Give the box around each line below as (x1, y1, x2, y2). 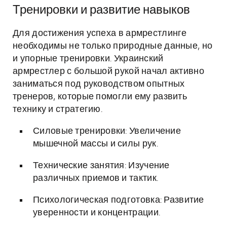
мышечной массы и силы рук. (33, 139, 158, 148)
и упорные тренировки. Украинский (13, 54, 164, 63)
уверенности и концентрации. (33, 208, 161, 217)
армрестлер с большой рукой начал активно (13, 67, 204, 76)
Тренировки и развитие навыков (13, 4, 190, 16)
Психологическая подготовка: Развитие (33, 196, 204, 205)
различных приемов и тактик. (33, 174, 159, 183)
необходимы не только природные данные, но (13, 42, 213, 51)
